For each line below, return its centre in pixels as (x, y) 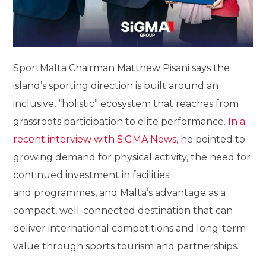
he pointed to (212, 140)
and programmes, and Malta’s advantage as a (120, 193)
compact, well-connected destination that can (123, 211)
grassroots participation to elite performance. (121, 122)
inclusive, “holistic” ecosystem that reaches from (126, 104)
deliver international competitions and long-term (130, 229)
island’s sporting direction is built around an (116, 86)
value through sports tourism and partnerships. (126, 246)
